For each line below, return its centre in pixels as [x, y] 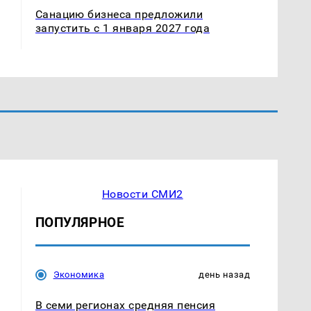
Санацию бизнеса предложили [119, 14]
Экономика [79, 274]
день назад [224, 274]
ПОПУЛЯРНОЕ [80, 222]
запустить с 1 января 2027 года [122, 28]
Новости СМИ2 [142, 194]
